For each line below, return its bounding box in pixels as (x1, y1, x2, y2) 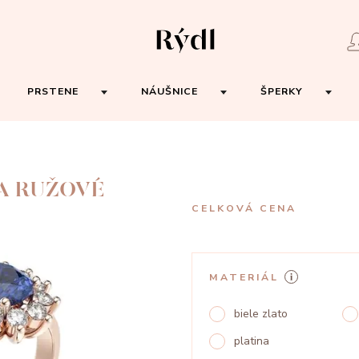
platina (234, 333, 270, 349)
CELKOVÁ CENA (192, 202, 296, 215)
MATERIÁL (209, 270, 279, 284)
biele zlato (234, 306, 288, 321)
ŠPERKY (260, 84, 303, 98)
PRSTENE (27, 84, 79, 98)
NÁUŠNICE (141, 84, 198, 98)
